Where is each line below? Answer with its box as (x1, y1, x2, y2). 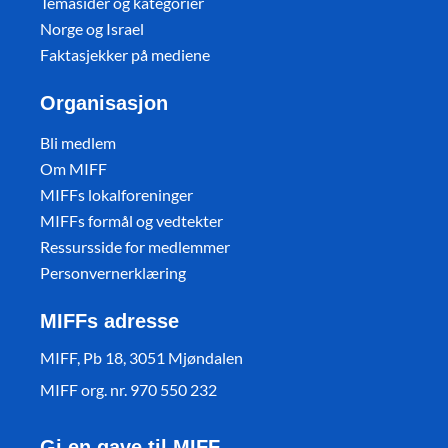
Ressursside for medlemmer (40, 237, 230, 257)
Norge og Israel (40, 19, 144, 39)
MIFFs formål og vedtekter (40, 211, 223, 231)
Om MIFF (40, 159, 107, 179)
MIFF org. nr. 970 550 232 (40, 380, 217, 400)
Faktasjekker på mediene (40, 45, 210, 65)
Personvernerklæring (40, 263, 186, 283)
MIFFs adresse (40, 310, 179, 333)
